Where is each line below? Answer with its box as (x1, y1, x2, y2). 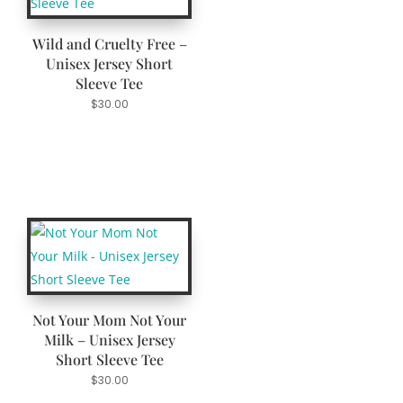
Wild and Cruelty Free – (31, 33, 187, 53)
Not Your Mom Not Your (32, 310, 187, 330)
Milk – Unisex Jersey (43, 330, 175, 350)
